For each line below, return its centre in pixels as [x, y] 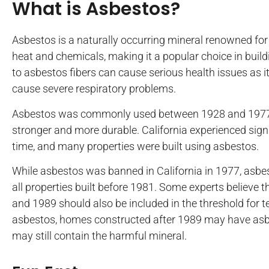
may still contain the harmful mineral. [99, 235]
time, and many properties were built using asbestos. [135, 146]
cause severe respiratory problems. [94, 89]
